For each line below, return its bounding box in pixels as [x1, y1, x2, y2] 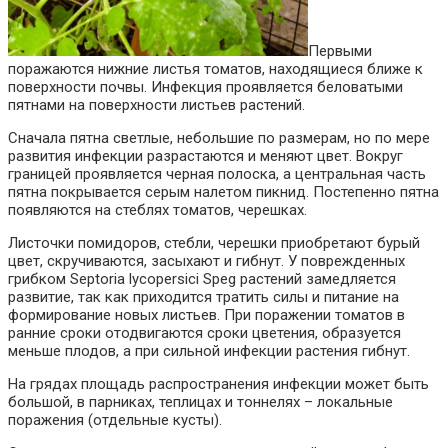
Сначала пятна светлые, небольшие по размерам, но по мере [8, 129, 430, 148]
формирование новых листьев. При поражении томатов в [8, 306, 405, 325]
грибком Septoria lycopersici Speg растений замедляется [8, 270, 396, 289]
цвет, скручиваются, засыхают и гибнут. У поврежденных [8, 252, 405, 271]
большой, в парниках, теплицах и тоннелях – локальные [8, 393, 393, 412]
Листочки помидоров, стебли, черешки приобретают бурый [8, 234, 420, 253]
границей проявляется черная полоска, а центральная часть [8, 165, 426, 184]
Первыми [308, 42, 372, 61]
